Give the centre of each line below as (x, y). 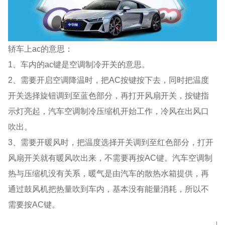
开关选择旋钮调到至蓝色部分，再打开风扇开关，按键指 (109, 95)
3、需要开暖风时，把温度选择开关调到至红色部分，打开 (111, 142)
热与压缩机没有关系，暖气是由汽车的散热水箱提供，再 (109, 173)
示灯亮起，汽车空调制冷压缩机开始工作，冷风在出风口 (109, 111)
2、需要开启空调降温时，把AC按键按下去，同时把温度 (109, 80)
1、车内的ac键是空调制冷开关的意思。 (79, 64)
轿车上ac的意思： (41, 48)
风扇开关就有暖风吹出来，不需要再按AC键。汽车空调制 (110, 157)
